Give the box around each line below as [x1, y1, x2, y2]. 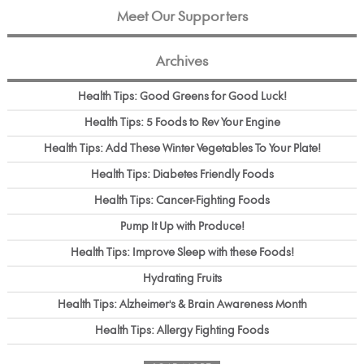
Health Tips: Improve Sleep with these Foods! [70, 245, 294, 259]
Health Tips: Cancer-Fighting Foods [94, 193, 270, 207]
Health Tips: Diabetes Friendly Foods [90, 167, 274, 181]
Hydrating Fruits [142, 271, 222, 285]
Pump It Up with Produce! [119, 219, 245, 233]
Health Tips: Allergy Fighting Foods [95, 323, 269, 337]
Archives [156, 53, 208, 70]
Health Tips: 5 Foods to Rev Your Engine [84, 115, 280, 129]
